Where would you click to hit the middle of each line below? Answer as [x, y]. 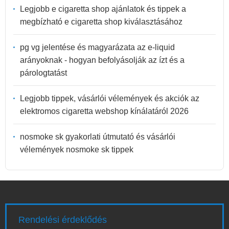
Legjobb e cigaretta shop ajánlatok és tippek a [103, 9]
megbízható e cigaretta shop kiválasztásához [101, 21]
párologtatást [43, 73]
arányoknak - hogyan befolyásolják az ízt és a [102, 60]
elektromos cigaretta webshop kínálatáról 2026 [104, 111]
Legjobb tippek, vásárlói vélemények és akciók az [110, 98]
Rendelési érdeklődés [63, 220]
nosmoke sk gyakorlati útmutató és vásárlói [98, 136]
